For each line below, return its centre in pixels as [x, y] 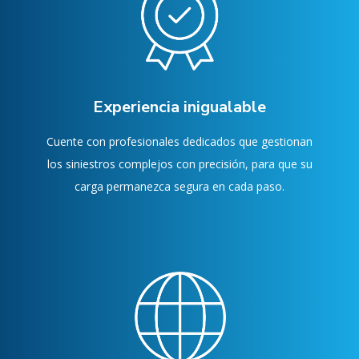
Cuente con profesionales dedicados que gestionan [179, 142]
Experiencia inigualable [179, 107]
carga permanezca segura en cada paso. [179, 187]
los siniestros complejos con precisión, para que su [179, 164]
